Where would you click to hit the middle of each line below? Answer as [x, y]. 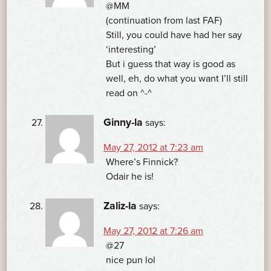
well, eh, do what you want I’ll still [177, 79]
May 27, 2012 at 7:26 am [153, 231]
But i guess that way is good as [171, 64]
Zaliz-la [120, 206]
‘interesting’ [131, 50]
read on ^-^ [129, 93]
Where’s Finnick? [142, 162]
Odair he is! [130, 177]
